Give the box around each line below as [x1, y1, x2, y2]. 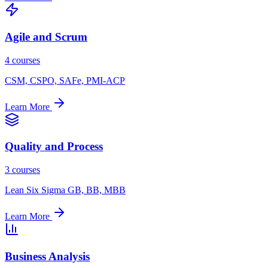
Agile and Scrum [5, 31, 87, 44]
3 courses [5, 165, 40, 175]
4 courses [5, 54, 40, 65]
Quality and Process [5, 140, 103, 153]
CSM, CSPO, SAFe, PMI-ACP [5, 75, 125, 86]
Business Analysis [5, 249, 90, 263]
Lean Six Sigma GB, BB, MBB [5, 185, 126, 196]
